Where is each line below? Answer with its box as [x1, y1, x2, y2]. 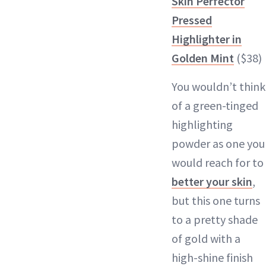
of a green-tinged [172, 98, 258, 113]
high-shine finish [172, 250, 253, 265]
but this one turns [172, 193, 260, 208]
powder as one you [172, 136, 265, 151]
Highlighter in [172, 31, 242, 46]
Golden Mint [172, 50, 234, 65]
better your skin [172, 174, 252, 189]
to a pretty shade [172, 212, 258, 227]
